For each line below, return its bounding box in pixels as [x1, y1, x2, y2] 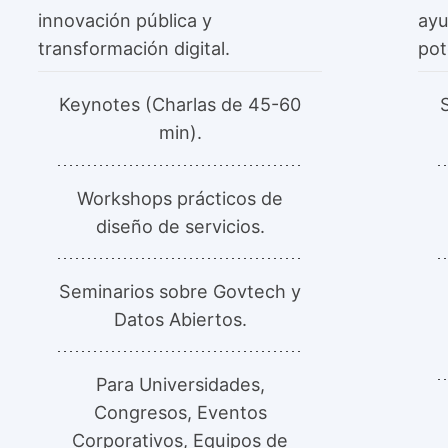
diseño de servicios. [95, 214, 265, 237]
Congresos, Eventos [93, 400, 267, 423]
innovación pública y [38, 9, 212, 32]
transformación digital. [38, 37, 230, 60]
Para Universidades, [95, 372, 265, 395]
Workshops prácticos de [77, 186, 283, 209]
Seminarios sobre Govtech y [59, 279, 301, 302]
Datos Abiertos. [113, 307, 247, 330]
